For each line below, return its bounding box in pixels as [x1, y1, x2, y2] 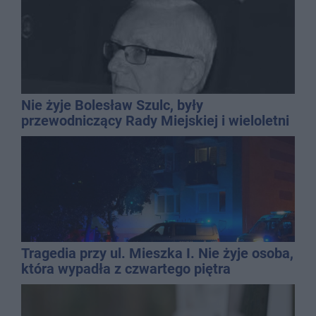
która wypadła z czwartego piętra [21, 260, 231, 277]
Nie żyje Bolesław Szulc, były [21, 96, 203, 114]
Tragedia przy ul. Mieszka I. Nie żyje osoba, [21, 244, 293, 262]
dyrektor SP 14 [21, 127, 114, 145]
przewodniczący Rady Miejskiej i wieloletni [21, 111, 289, 129]
